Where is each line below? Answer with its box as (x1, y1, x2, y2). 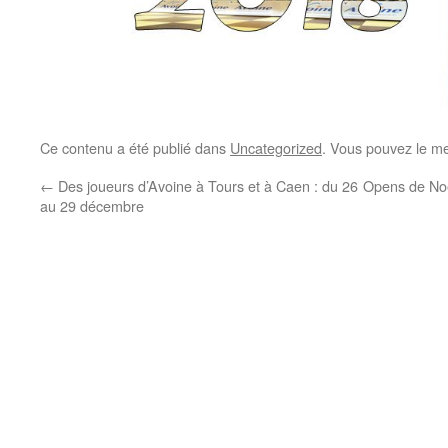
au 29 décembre (40, 195, 144, 216)
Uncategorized (230, 137, 322, 158)
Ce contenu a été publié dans (40, 137, 230, 158)
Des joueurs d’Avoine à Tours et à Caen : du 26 (54, 175, 358, 196)
